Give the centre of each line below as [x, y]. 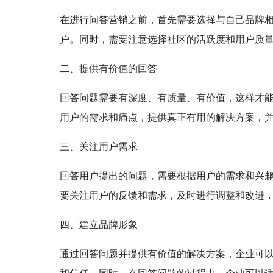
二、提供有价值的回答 [108, 69]
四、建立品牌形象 [99, 225]
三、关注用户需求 [99, 147]
